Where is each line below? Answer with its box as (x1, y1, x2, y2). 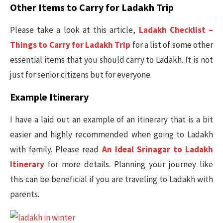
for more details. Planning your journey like (44, 159, 213, 170)
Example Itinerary (10, 91, 89, 103)
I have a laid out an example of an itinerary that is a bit (10, 114, 213, 125)
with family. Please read (10, 144, 102, 155)
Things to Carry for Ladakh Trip (10, 39, 131, 50)
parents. (10, 189, 39, 200)
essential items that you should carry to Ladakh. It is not (10, 54, 213, 65)
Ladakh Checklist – (138, 24, 214, 35)
